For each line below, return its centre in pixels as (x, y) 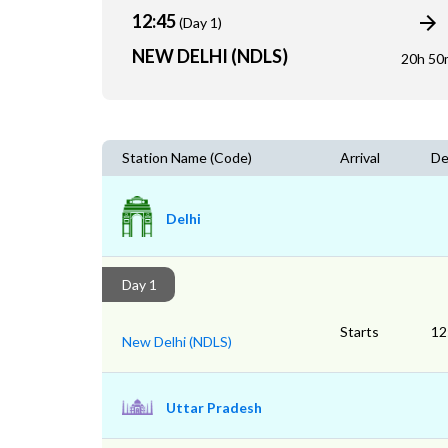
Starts (359, 332)
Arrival (360, 158)
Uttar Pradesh (214, 408)
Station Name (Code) (187, 158)
